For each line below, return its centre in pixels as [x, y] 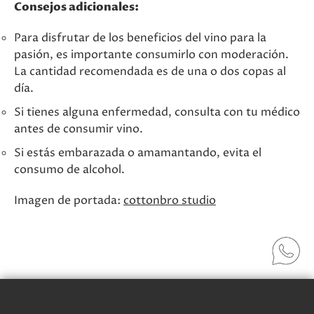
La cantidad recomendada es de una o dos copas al [150, 71]
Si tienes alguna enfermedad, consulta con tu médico [157, 112]
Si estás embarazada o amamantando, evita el [138, 153]
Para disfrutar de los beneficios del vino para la [140, 38]
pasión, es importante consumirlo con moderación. [151, 55]
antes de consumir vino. [78, 129]
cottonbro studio [170, 200]
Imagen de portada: [69, 200]
